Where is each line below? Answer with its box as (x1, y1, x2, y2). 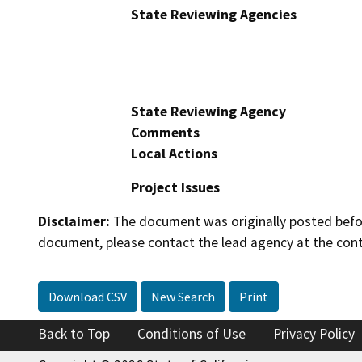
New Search (151, 288, 215, 305)
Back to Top (38, 325, 110, 343)
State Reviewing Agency (131, 102, 286, 120)
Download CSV (48, 288, 127, 305)
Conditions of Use (137, 325, 246, 343)
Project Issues (131, 178, 220, 196)
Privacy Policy (273, 325, 355, 343)
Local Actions (131, 144, 217, 162)
